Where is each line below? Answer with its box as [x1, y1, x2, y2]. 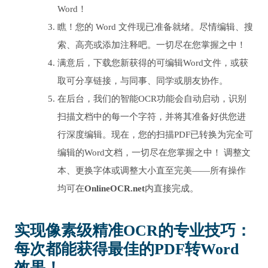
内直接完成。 [145, 184, 199, 194]
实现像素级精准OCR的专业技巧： [14, 222, 251, 240]
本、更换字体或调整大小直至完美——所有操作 [57, 166, 246, 176]
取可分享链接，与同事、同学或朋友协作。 [57, 76, 228, 86]
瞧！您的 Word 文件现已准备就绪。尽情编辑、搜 [57, 22, 253, 32]
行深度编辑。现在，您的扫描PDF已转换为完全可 [57, 130, 253, 140]
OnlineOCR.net [84, 184, 145, 194]
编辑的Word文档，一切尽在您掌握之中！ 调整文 [57, 148, 251, 158]
